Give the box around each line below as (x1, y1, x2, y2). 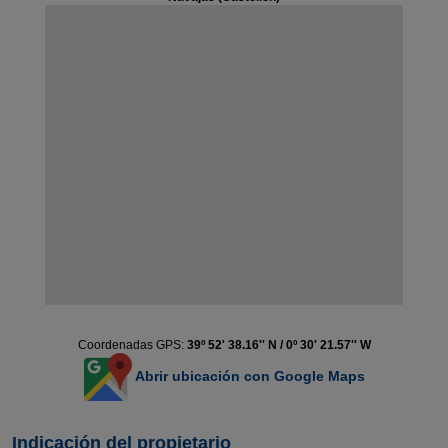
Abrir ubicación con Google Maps (131, 367, 365, 384)
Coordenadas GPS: (77, 338, 187, 352)
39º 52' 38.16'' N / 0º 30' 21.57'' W (186, 338, 371, 352)
